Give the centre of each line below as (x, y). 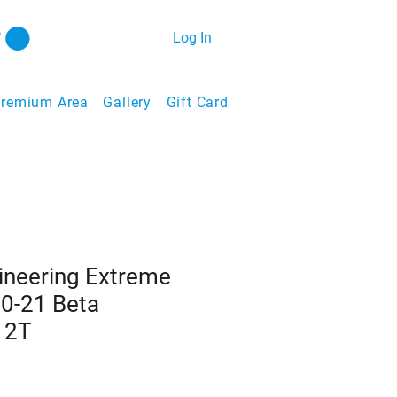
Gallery (128, 103)
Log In (192, 38)
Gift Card (197, 103)
